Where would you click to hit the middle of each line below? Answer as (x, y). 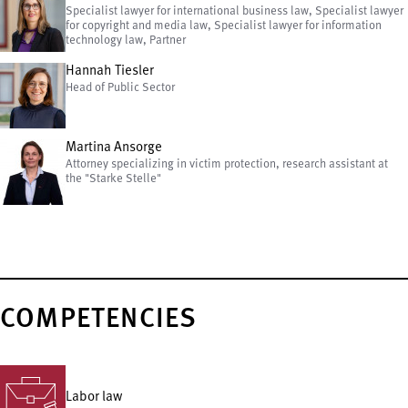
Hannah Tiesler (110, 71)
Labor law (94, 397)
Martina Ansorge (114, 148)
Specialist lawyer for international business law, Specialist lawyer (235, 11)
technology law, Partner (126, 40)
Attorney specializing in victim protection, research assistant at (227, 164)
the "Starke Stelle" (115, 178)
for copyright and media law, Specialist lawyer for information (224, 25)
